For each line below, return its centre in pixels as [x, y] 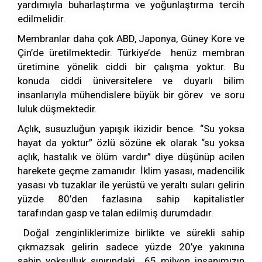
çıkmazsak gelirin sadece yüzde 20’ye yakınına [131, 247]
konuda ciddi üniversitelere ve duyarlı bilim [131, 81]
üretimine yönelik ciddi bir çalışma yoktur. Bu [131, 67]
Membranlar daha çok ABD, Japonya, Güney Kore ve [131, 39]
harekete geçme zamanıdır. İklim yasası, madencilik [131, 171]
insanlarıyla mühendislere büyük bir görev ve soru [131, 95]
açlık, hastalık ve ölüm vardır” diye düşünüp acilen [131, 157]
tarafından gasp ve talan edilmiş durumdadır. [116, 213]
